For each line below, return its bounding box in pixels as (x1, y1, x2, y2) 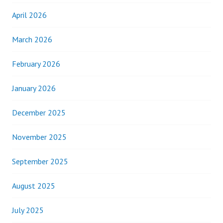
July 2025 (12, 205, 44, 215)
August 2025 (12, 181, 55, 191)
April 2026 (12, 10, 47, 20)
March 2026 (12, 34, 52, 44)
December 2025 (12, 108, 66, 117)
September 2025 (12, 156, 68, 166)
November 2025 (12, 132, 67, 142)
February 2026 (12, 59, 60, 69)
